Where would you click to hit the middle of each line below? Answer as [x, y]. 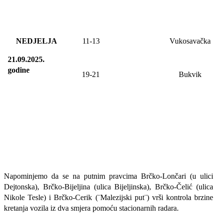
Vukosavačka [190, 41]
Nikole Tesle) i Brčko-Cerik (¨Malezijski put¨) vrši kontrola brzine [108, 198]
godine [19, 70]
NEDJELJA [37, 41]
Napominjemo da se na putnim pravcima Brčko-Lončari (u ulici [108, 176]
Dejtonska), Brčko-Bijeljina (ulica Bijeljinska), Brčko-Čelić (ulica [108, 187]
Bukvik [190, 75]
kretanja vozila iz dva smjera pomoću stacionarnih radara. [91, 208]
